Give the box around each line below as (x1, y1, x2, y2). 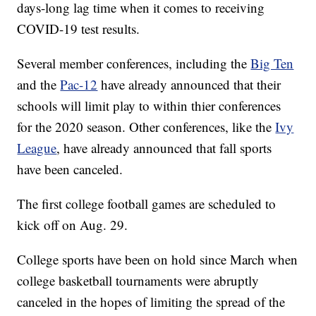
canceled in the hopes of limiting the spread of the (17, 293, 286, 311)
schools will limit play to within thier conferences (17, 97, 281, 115)
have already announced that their (97, 75, 281, 94)
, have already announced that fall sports (56, 139, 272, 157)
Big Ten (250, 54, 294, 73)
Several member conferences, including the (17, 54, 251, 73)
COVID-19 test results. (17, 20, 140, 38)
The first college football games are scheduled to (17, 195, 276, 213)
